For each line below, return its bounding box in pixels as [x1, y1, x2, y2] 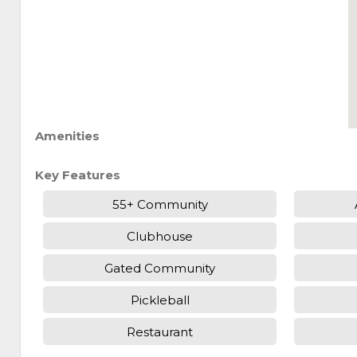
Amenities [35, 128, 100, 144]
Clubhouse [127, 228, 194, 244]
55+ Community [112, 196, 208, 212]
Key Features [35, 167, 121, 183]
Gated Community [104, 260, 216, 276]
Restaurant [127, 324, 194, 339]
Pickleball [130, 292, 190, 308]
